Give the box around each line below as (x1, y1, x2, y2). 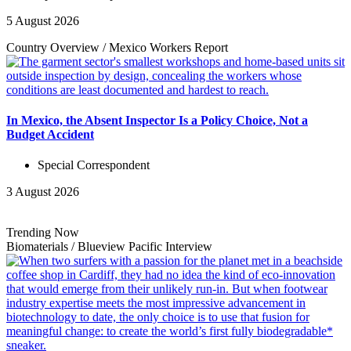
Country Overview (6, 40, 103, 54)
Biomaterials (6, 240, 71, 254)
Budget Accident (6, 127, 94, 141)
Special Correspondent (38, 158, 150, 172)
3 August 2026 (6, 185, 79, 199)
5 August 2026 (6, 13, 79, 27)
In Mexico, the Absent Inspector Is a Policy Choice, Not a (6, 113, 308, 127)
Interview (165, 240, 212, 254)
